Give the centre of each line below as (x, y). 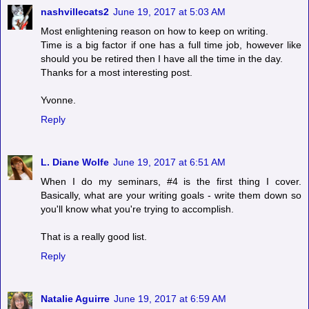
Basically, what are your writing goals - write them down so (171, 195)
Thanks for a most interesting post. (117, 72)
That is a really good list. (94, 236)
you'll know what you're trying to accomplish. (137, 209)
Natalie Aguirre (75, 298)
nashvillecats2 (75, 11)
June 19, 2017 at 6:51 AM (169, 162)
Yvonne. (58, 100)
